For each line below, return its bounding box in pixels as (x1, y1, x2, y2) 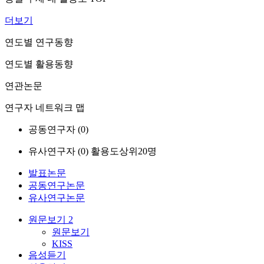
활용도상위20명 (91, 146, 157, 156)
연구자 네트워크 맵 (5, 103, 85, 113)
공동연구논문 (28, 180, 85, 190)
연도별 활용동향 (5, 59, 73, 69)
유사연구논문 (28, 193, 85, 203)
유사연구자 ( (28, 146, 81, 156)
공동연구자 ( (28, 124, 81, 134)
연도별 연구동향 (5, 37, 73, 47)
